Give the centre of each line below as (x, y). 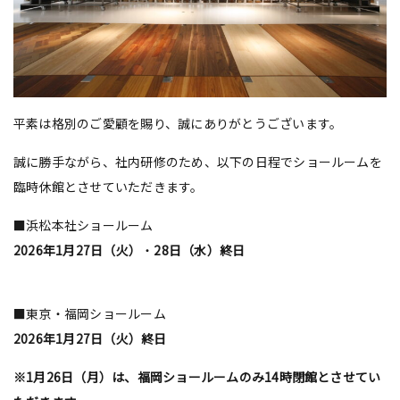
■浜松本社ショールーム (83, 225)
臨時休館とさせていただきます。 (108, 186)
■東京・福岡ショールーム (90, 313)
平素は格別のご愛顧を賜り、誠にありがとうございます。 (178, 123)
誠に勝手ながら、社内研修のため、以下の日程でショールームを (198, 161)
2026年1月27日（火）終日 (90, 338)
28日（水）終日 (200, 250)
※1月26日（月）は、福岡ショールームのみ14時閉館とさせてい (197, 376)
